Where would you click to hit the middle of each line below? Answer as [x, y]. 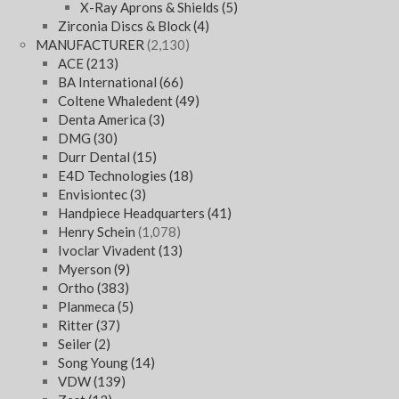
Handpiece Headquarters [133, 213]
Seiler [76, 344]
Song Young [94, 363]
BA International [109, 82]
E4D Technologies [114, 176]
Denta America [103, 120]
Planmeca [88, 307]
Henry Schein [97, 232]
